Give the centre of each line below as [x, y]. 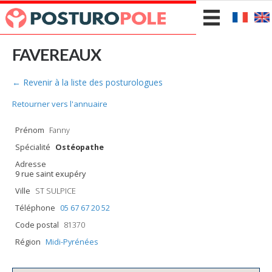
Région [28, 242]
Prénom [30, 130]
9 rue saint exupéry [50, 174]
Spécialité [33, 147]
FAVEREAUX [56, 54]
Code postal [37, 225]
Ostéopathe [80, 147]
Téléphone [35, 208]
